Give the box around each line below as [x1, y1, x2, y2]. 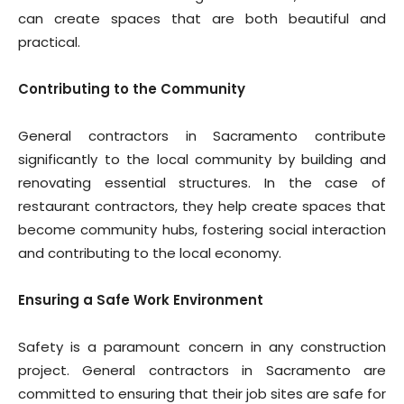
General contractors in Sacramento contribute [18, 126, 386, 145]
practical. [18, 32, 80, 51]
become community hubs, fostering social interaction [18, 220, 386, 239]
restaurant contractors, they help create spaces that [18, 197, 386, 216]
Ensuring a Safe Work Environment [18, 290, 263, 309]
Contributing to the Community [18, 79, 245, 98]
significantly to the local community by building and [18, 150, 386, 169]
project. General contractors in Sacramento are [18, 361, 386, 380]
